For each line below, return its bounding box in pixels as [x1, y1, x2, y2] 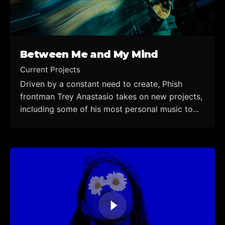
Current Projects [20, 65, 80, 75]
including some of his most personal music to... [20, 104, 199, 115]
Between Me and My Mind [20, 48, 158, 60]
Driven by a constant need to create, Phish [20, 79, 182, 89]
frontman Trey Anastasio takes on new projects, [20, 91, 202, 102]
